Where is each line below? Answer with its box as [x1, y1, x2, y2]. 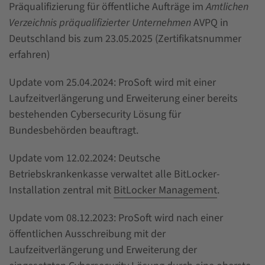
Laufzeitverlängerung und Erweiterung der [9, 242, 197, 257]
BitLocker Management [114, 182, 217, 198]
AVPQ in [191, 15, 228, 30]
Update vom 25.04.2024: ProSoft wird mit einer [9, 75, 216, 90]
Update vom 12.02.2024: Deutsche [9, 150, 160, 166]
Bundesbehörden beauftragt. [9, 122, 138, 138]
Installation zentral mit [9, 182, 114, 198]
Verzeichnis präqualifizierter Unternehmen [9, 15, 191, 30]
